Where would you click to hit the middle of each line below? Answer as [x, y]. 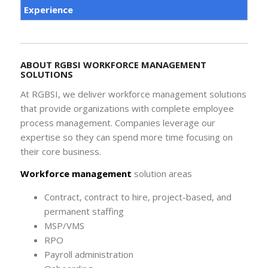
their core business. [60, 152]
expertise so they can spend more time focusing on [126, 137]
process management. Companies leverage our [118, 123]
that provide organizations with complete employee [127, 109]
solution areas [162, 173]
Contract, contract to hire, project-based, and [138, 197]
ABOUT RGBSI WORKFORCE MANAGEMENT [113, 65]
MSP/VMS [64, 225]
